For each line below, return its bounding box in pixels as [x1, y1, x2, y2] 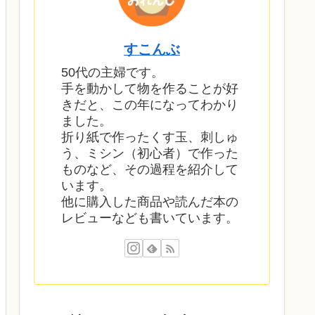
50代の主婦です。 [61, 65, 164, 80]
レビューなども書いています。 [61, 211, 238, 226]
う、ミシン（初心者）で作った [61, 146, 238, 161]
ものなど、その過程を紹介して [61, 162, 238, 177]
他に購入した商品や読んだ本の [61, 195, 238, 210]
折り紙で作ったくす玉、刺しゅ [61, 130, 238, 145]
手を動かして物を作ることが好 [61, 82, 238, 96]
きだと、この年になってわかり [61, 98, 238, 112]
